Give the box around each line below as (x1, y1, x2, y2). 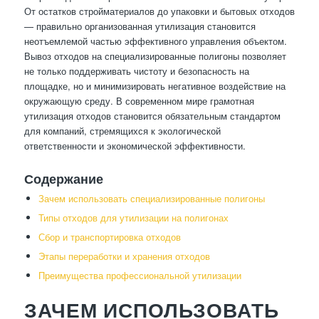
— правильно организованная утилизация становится (23, 19, 256, 33)
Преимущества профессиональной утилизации (38, 268, 241, 283)
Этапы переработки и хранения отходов (38, 249, 210, 263)
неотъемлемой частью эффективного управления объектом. (23, 34, 287, 48)
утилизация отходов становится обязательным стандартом (23, 109, 281, 123)
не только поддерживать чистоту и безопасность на (23, 64, 249, 78)
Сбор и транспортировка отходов (38, 230, 181, 244)
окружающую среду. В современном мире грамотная (23, 94, 254, 108)
